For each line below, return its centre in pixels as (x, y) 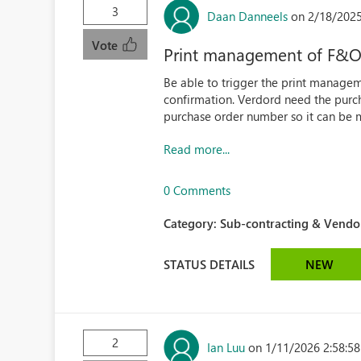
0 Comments (197, 190)
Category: (192, 223)
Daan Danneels (248, 16)
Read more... (197, 149)
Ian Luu (226, 347)
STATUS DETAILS (210, 264)
